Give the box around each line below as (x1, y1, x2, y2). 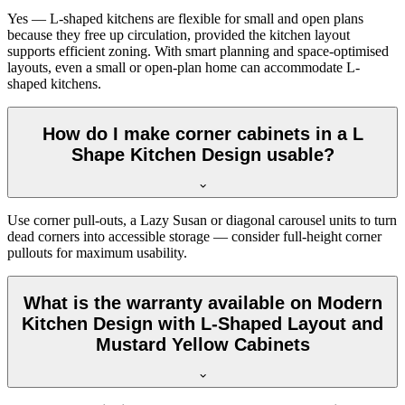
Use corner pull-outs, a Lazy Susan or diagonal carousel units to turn (7, 212, 397, 228)
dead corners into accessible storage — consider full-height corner (7, 228, 381, 244)
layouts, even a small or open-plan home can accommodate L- (7, 59, 360, 75)
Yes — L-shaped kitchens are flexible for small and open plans (7, 10, 363, 26)
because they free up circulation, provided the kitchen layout (7, 26, 350, 42)
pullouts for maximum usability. (7, 244, 187, 260)
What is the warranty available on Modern (23, 293, 382, 314)
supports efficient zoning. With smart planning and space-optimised (7, 42, 389, 59)
